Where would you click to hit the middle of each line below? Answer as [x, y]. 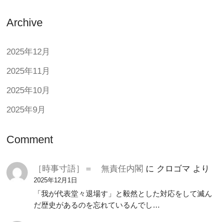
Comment [30, 139]
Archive [25, 22]
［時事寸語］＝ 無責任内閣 [89, 169]
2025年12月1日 [56, 181]
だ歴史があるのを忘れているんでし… [97, 205]
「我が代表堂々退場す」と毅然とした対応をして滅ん [123, 194]
